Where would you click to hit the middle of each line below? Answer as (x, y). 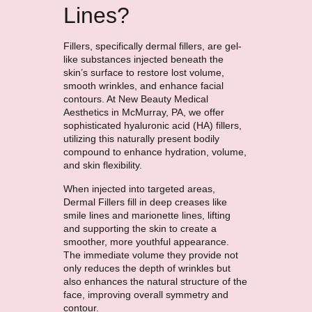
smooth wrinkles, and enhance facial (143, 86)
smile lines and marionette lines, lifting (147, 215)
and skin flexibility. (102, 165)
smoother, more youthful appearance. (146, 241)
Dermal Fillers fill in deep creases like (145, 202)
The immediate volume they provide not (150, 255)
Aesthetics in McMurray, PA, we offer (143, 112)
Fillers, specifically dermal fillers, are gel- (152, 46)
